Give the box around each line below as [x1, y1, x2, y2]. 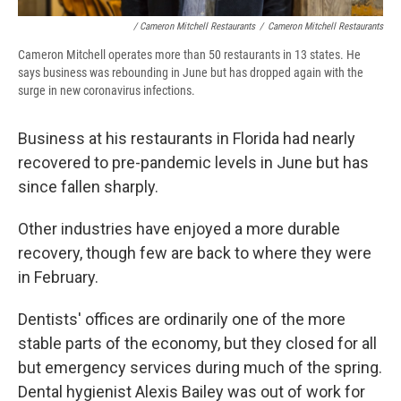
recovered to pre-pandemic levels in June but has [18, 153, 369, 173]
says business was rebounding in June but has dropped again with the [18, 65, 363, 81]
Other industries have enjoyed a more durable [18, 219, 340, 239]
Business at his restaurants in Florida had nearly [18, 129, 355, 149]
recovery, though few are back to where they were [18, 243, 371, 263]
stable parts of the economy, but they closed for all [18, 334, 377, 354]
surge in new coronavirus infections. [18, 83, 195, 98]
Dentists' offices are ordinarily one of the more [18, 310, 346, 329]
